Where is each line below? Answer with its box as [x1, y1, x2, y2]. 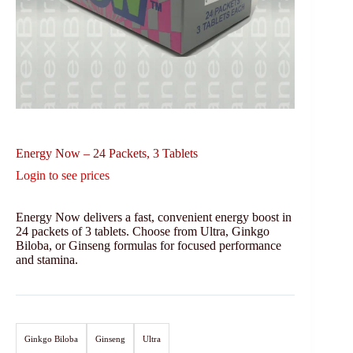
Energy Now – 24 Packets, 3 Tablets [16, 146, 198, 160]
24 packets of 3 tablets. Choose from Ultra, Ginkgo [16, 224, 269, 238]
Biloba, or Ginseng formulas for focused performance [16, 238, 281, 252]
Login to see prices [16, 168, 110, 182]
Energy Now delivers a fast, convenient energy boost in [16, 210, 292, 224]
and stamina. [16, 252, 78, 266]
